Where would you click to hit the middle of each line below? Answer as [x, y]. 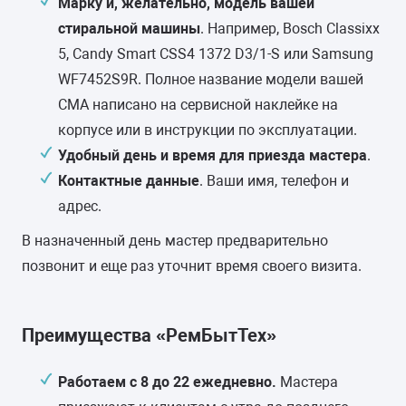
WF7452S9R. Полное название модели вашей [211, 79]
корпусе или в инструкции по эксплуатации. [208, 130]
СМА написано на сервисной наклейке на [198, 105]
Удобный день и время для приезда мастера [213, 155]
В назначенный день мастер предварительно [175, 241]
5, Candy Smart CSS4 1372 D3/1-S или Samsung [216, 54]
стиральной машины [129, 29]
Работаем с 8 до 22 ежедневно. [169, 382]
